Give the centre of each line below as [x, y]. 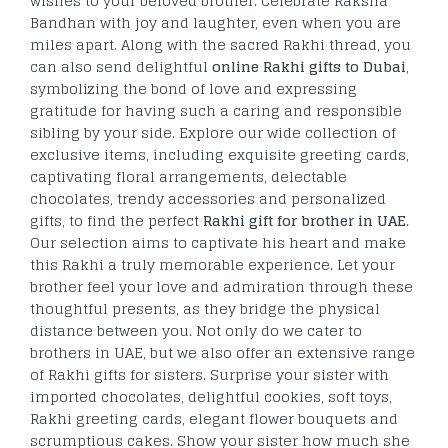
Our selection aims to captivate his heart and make [218, 242]
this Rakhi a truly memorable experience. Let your [212, 264]
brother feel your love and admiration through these [221, 286]
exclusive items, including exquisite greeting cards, [219, 154]
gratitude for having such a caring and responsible [216, 110]
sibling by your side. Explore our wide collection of [213, 132]
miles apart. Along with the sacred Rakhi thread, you [220, 44]
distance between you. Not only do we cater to [196, 330]
